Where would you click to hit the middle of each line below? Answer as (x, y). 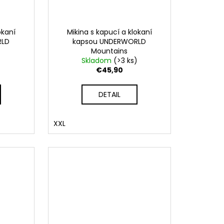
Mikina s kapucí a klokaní (109, 32)
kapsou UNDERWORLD (109, 41)
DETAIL (109, 94)
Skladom (97, 60)
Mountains (109, 51)
